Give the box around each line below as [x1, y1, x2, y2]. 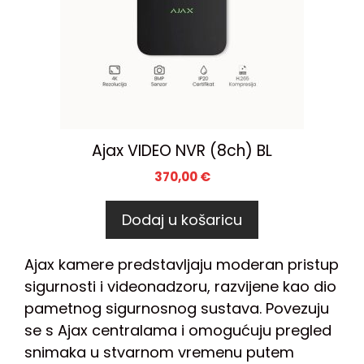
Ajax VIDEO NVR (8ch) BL [92, 139, 272, 162]
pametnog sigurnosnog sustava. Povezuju [24, 297, 329, 318]
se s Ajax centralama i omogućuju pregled [24, 319, 331, 340]
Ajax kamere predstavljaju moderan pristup [24, 253, 339, 275]
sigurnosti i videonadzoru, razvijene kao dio [24, 275, 336, 297]
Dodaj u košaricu [122, 209, 242, 230]
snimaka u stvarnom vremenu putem [24, 341, 294, 362]
